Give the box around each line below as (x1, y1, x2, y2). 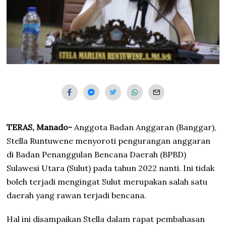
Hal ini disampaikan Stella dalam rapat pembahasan (7, 214, 205, 224)
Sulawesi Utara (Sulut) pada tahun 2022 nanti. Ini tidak (7, 163, 215, 174)
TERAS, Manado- (7, 122, 73, 133)
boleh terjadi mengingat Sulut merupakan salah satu (7, 177, 208, 187)
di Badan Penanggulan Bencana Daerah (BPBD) (7, 149, 187, 160)
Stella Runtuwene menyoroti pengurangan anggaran (7, 136, 211, 146)
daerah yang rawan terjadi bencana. (7, 190, 147, 201)
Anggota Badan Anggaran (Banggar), (72, 122, 217, 133)
